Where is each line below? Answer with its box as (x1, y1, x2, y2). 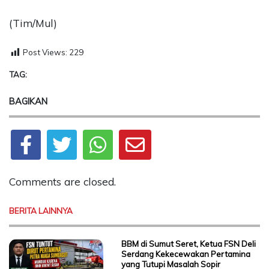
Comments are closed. (9, 175, 116, 188)
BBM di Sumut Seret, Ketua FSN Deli (121, 239, 256, 249)
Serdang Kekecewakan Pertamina (121, 249, 250, 259)
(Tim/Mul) (9, 17, 57, 30)
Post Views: (23, 47, 67, 57)
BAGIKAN (9, 95, 47, 107)
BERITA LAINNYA (9, 206, 73, 216)
